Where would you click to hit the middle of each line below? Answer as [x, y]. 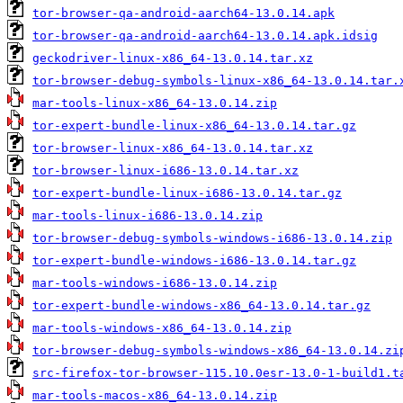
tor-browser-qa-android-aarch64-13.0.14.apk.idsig [205, 35]
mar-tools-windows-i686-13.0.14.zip [155, 282]
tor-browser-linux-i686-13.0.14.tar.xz [166, 170]
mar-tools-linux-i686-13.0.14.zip [148, 215]
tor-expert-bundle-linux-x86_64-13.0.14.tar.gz [194, 125]
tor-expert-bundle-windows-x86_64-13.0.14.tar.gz [201, 305]
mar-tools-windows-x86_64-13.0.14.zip [162, 327]
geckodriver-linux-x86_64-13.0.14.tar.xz [173, 58]
